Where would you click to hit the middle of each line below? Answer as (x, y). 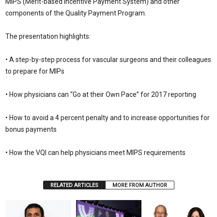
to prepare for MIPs (35, 71)
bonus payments (31, 129)
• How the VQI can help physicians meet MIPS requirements (95, 153)
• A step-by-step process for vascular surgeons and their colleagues (108, 60)
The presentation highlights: (48, 36)
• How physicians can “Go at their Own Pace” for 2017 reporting (101, 94)
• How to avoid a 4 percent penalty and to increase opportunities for (108, 118)
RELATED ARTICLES (74, 185)
